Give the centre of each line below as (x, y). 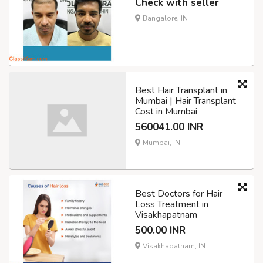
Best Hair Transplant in (181, 90)
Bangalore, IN (164, 18)
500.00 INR (160, 230)
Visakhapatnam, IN (173, 246)
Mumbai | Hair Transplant (186, 101)
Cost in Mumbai (166, 111)
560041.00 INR (169, 127)
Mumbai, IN (161, 142)
